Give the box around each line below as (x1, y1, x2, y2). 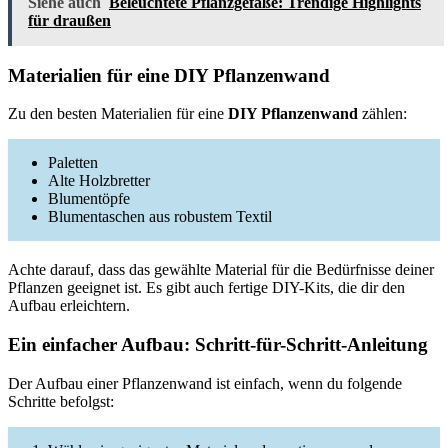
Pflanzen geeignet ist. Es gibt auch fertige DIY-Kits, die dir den (8, 279, 405, 297)
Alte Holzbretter (48, 172, 150, 190)
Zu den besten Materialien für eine (8, 105, 228, 123)
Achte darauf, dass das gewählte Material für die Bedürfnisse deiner (8, 261, 434, 279)
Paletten (48, 154, 98, 172)
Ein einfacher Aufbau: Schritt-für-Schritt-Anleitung (8, 333, 428, 355)
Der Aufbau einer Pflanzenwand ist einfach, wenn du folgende (8, 374, 402, 392)
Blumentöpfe (48, 190, 130, 208)
